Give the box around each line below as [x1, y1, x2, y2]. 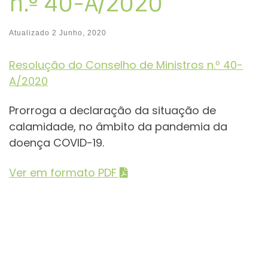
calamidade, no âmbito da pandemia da [9, 119, 227, 135]
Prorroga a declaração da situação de [9, 103, 216, 118]
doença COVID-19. [9, 135, 104, 151]
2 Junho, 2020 [52, 28, 106, 37]
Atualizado [9, 28, 52, 37]
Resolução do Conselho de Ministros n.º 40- [9, 57, 243, 72]
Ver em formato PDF [9, 165, 117, 180]
